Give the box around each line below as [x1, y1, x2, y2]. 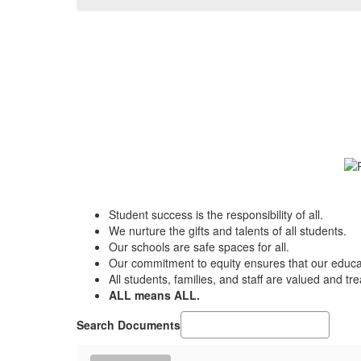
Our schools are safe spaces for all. [109, 239, 289, 255]
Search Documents [77, 317, 180, 334]
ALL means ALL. [109, 287, 200, 304]
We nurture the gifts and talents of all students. [109, 222, 346, 239]
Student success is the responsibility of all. [109, 206, 323, 223]
